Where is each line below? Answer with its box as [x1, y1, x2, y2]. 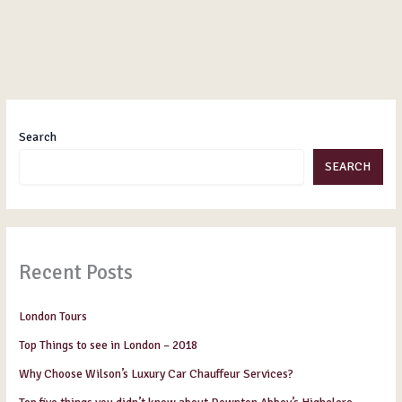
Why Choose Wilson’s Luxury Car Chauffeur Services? [19, 366, 294, 382]
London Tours [19, 309, 88, 325]
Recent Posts [19, 258, 134, 285]
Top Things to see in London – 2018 [19, 337, 198, 354]
